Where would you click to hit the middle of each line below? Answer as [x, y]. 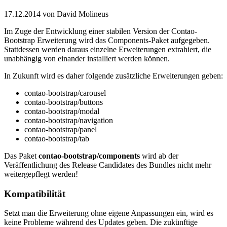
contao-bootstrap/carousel [65, 93]
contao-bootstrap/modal [62, 111]
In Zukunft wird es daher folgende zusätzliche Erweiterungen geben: [113, 75]
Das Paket [21, 156]
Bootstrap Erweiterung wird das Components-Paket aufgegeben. [107, 40]
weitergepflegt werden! [41, 174]
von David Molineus [75, 14]
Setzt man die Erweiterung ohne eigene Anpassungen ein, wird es [109, 213]
